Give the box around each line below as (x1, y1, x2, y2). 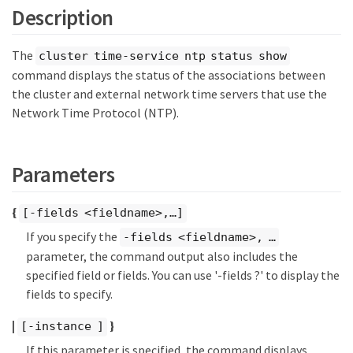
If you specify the (26, 228, 120, 244)
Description (12, 3, 114, 31)
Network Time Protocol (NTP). (12, 105, 179, 121)
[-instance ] (20, 319, 104, 334)
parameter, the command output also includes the (26, 248, 298, 265)
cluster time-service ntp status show (39, 48, 287, 63)
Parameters (12, 160, 115, 188)
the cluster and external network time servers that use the (12, 86, 327, 102)
